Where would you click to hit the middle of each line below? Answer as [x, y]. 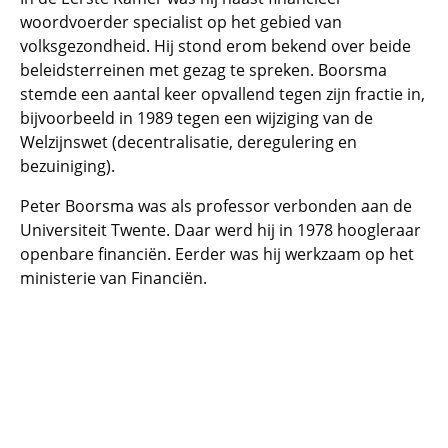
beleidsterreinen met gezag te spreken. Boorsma [203, 70]
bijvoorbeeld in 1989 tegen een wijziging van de [196, 118]
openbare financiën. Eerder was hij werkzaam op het [217, 254]
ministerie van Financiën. [115, 278]
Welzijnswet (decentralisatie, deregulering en [188, 142]
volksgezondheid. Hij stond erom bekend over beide [215, 46]
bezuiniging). [67, 166]
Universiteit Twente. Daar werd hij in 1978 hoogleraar [220, 230]
